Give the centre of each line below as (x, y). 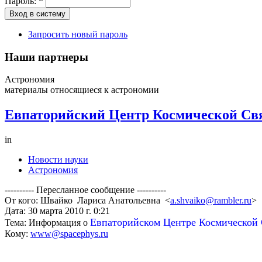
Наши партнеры (46, 57)
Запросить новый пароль (78, 34)
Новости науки (58, 160)
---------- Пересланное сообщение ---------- (85, 190)
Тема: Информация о (47, 223)
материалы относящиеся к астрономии (82, 90)
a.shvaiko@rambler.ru (211, 201)
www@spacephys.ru (69, 234)
